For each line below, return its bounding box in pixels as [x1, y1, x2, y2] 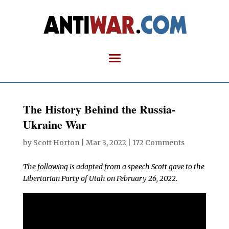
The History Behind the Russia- [22, 101, 175, 118]
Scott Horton [33, 138, 80, 147]
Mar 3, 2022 [85, 138, 126, 147]
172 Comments [132, 138, 185, 147]
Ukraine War [22, 116, 86, 133]
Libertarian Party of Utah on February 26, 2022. [22, 174, 177, 183]
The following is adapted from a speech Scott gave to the [22, 162, 204, 171]
